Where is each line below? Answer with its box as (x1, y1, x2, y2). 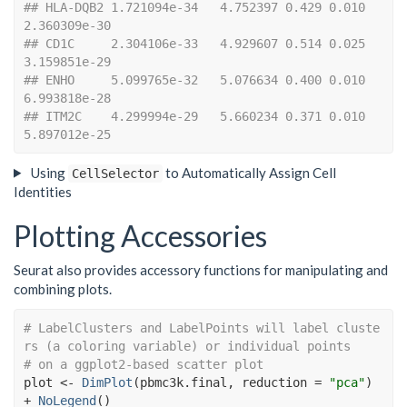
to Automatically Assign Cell (162, 164, 336, 181)
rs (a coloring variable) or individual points (24, 338, 351, 353)
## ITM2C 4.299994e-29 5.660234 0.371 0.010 (24, 109, 365, 124)
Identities (14, 183, 72, 200)
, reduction (227, 374, 314, 390)
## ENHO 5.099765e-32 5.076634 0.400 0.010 (24, 73, 365, 88)
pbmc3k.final (140, 374, 227, 390)
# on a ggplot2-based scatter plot (24, 356, 263, 372)
